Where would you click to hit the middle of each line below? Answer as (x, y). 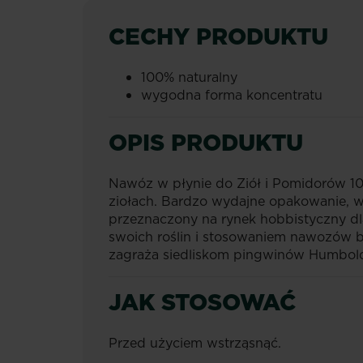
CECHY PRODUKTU (218, 36)
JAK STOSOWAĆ (202, 302)
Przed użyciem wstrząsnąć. (195, 343)
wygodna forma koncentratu (232, 95)
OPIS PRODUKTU (206, 142)
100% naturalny (189, 77)
